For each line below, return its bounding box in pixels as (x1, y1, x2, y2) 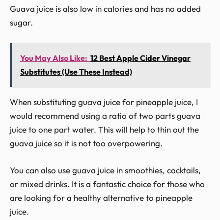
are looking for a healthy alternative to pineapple (10, 192, 192, 203)
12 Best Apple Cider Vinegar (90, 53, 191, 63)
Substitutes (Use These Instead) (20, 67, 132, 77)
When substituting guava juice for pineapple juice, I (10, 97, 198, 108)
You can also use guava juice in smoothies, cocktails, (10, 165, 201, 176)
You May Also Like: (20, 53, 87, 63)
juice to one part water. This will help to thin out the (10, 124, 199, 135)
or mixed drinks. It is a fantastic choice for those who (10, 179, 205, 190)
